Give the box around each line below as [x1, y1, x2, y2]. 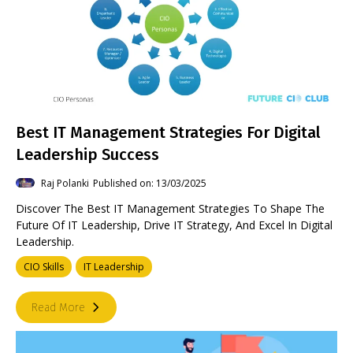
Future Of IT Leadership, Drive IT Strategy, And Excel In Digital [16, 217, 333, 232]
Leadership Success [16, 145, 159, 164]
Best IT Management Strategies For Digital [16, 123, 321, 142]
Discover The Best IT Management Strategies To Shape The [16, 201, 325, 216]
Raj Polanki [41, 176, 89, 190]
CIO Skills [24, 260, 64, 273]
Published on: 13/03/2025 [93, 176, 206, 190]
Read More [32, 300, 85, 314]
